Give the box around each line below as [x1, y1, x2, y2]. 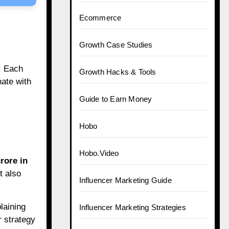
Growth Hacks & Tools [79, 67, 156, 76]
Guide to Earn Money [79, 95, 152, 103]
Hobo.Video [79, 149, 119, 157]
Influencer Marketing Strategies [79, 203, 186, 212]
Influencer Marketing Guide [79, 176, 172, 185]
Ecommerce [79, 13, 122, 22]
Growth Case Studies [79, 40, 153, 49]
